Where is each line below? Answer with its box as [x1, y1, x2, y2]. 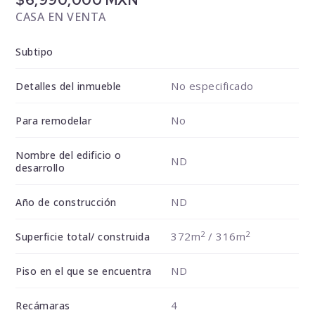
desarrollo [15, 161, 65, 175]
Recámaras [15, 299, 70, 313]
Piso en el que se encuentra [15, 264, 152, 278]
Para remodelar [15, 114, 92, 128]
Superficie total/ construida [15, 230, 150, 244]
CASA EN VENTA [15, 9, 106, 25]
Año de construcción [15, 195, 117, 210]
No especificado [171, 79, 254, 94]
